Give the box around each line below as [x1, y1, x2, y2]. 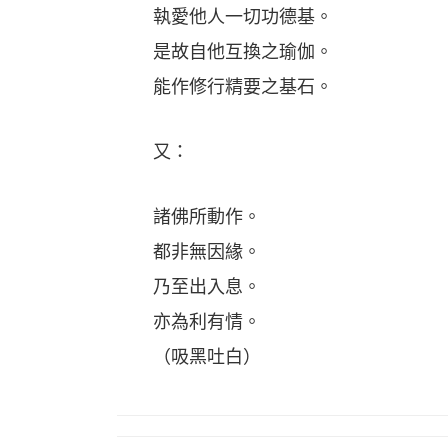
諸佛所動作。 [117, 207, 261, 227]
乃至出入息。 [117, 277, 297, 297]
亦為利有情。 [117, 312, 261, 332]
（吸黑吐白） [117, 347, 261, 367]
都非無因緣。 [117, 242, 261, 262]
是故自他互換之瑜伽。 [117, 42, 333, 62]
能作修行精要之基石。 [117, 77, 333, 97]
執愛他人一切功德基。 [117, 7, 333, 27]
